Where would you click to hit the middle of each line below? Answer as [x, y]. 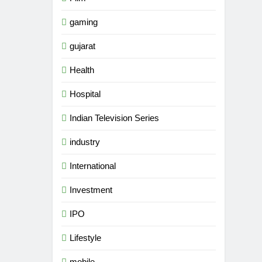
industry [85, 142]
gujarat [83, 46]
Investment [91, 190]
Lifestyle [86, 238]
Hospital [85, 94]
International [93, 166]
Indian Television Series [115, 118]
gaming [84, 22]
